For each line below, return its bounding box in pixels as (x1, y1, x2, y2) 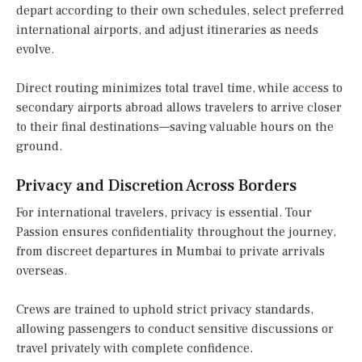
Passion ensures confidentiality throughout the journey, (16, 224, 336, 241)
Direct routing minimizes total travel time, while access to (16, 80, 343, 97)
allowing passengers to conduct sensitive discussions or (16, 321, 334, 338)
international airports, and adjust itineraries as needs (16, 22, 318, 39)
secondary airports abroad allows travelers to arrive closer (16, 99, 342, 116)
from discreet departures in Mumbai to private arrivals (16, 243, 325, 260)
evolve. (16, 41, 54, 58)
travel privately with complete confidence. (16, 340, 253, 357)
